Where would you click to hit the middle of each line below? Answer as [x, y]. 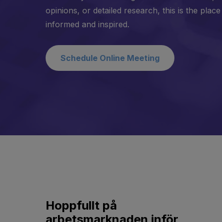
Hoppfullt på [81, 205]
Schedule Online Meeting [110, 58]
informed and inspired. [87, 24]
